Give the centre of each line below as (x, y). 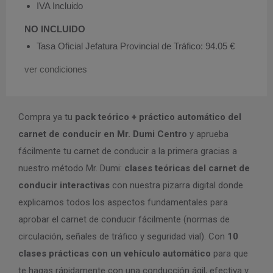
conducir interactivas (64, 185)
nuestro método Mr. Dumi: (71, 168)
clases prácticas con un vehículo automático (116, 253)
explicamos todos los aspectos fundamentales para (123, 202)
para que (231, 253)
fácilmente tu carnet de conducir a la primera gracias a (128, 151)
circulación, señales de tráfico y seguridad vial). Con (123, 236)
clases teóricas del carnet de (187, 168)
